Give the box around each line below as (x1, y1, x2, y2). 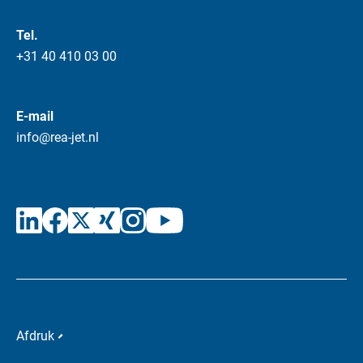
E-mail (16, 108, 53, 124)
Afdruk (16, 327, 54, 344)
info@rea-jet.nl (16, 129, 99, 145)
